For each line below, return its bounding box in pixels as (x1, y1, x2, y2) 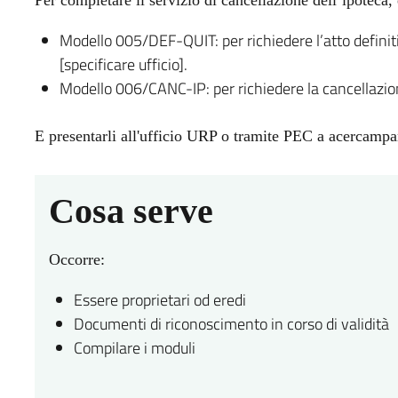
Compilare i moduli (73, 335, 195, 360)
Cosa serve (48, 190, 213, 231)
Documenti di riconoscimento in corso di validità (73, 311, 389, 336)
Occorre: (48, 250, 105, 268)
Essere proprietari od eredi (73, 287, 246, 312)
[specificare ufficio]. (59, 52, 187, 76)
